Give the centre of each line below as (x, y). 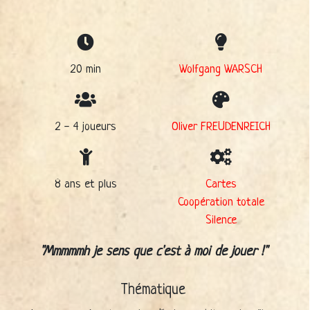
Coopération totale (221, 202)
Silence (221, 220)
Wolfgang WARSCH (221, 69)
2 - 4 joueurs (85, 127)
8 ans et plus (85, 184)
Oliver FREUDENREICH (221, 127)
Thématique (153, 291)
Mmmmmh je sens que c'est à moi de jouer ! (153, 252)
